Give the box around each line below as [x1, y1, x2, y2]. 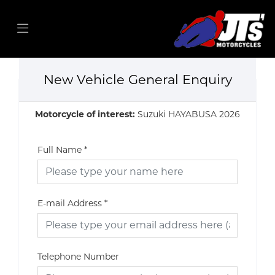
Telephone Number [37, 250, 119, 262]
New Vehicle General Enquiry [43, 71, 232, 87]
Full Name [37, 144, 82, 155]
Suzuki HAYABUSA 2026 [137, 108, 240, 120]
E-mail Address [37, 197, 102, 209]
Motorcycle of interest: [35, 108, 137, 120]
